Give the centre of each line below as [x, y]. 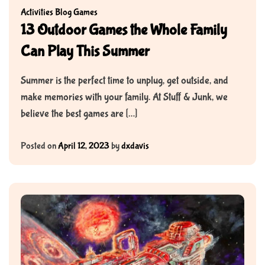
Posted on [39, 146]
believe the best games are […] [79, 114]
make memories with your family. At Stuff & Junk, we [124, 98]
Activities [37, 12]
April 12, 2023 [84, 146]
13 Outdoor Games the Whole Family [124, 30]
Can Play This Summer [85, 52]
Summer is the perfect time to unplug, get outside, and [125, 81]
